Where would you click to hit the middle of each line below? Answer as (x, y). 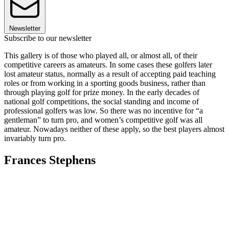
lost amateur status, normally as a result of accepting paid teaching (110, 74)
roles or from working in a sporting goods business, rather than (105, 83)
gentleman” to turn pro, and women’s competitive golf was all (103, 120)
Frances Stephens (50, 160)
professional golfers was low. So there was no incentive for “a (104, 111)
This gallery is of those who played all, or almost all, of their (101, 56)
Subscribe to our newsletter (48, 38)
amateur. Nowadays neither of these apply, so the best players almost (114, 129)
